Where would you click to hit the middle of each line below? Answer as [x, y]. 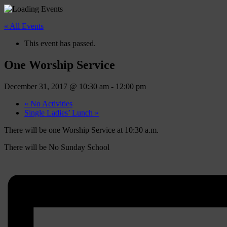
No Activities [50, 103]
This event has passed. [60, 43]
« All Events [24, 26]
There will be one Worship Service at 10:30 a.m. [81, 130]
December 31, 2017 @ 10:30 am [56, 86]
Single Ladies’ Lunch [60, 112]
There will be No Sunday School [57, 147]
